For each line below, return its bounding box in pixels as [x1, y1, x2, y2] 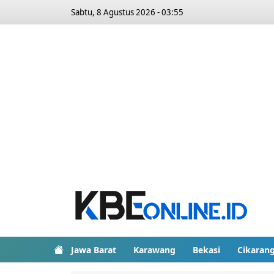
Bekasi [193, 243, 220, 256]
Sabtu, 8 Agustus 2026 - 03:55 [71, 7, 183, 18]
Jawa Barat [71, 243, 116, 256]
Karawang [133, 243, 176, 256]
